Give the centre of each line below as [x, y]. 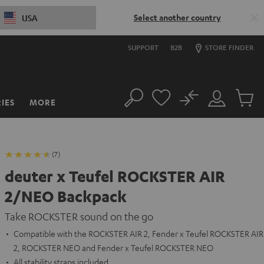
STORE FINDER [228, 47]
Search [136, 104]
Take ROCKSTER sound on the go [79, 216]
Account [222, 118]
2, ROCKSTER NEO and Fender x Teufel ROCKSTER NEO [113, 247]
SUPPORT [143, 47]
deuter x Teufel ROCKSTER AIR [115, 176]
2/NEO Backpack [66, 196]
